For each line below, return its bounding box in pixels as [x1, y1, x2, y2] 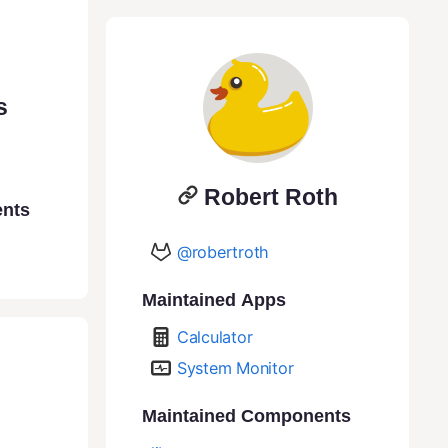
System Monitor [177, 357, 294, 378]
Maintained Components [142, 405, 351, 426]
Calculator [177, 326, 253, 347]
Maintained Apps [142, 289, 286, 310]
